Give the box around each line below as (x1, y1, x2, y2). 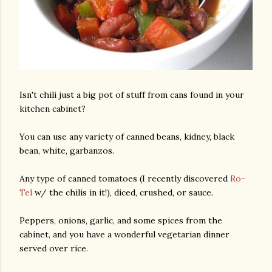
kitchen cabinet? (19, 103, 86, 114)
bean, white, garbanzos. (19, 144, 114, 156)
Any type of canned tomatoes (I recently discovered (19, 172, 230, 184)
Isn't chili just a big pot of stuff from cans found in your (19, 89, 244, 100)
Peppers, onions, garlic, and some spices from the (19, 214, 222, 226)
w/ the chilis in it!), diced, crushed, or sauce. (32, 186, 213, 198)
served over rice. (19, 242, 88, 254)
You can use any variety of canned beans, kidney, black (19, 131, 234, 142)
